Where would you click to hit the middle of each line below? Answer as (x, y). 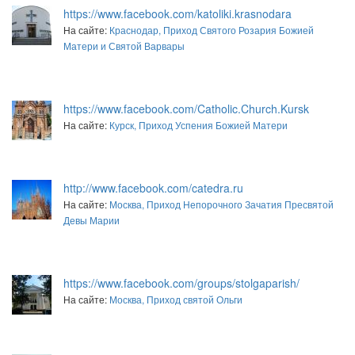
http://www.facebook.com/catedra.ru (153, 187)
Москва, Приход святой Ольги (176, 299)
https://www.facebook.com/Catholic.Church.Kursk (186, 108)
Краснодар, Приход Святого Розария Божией (212, 29)
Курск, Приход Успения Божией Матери (198, 124)
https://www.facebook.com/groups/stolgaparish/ (181, 282)
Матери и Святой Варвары (124, 45)
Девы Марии (92, 219)
